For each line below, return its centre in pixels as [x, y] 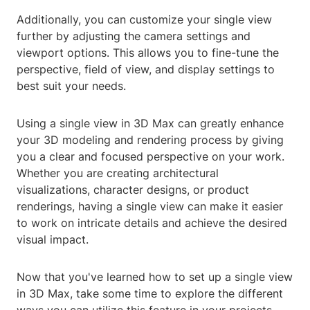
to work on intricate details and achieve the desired [152, 223]
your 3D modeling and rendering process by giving [150, 140]
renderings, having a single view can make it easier [150, 207]
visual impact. [53, 240]
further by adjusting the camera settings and [134, 36]
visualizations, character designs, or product [133, 190]
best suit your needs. [71, 86]
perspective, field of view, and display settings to [146, 70]
